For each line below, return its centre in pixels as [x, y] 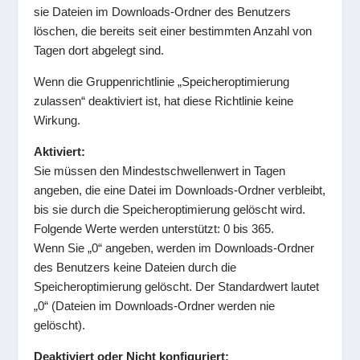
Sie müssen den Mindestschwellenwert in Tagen [160, 171]
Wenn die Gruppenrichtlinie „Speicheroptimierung [162, 82]
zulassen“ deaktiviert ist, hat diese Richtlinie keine [164, 101]
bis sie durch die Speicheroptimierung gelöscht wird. [170, 210]
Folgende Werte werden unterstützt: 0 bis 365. [154, 229]
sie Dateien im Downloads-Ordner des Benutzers [163, 12]
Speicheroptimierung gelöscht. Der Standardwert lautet [177, 287]
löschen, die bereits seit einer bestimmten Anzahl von [173, 31]
